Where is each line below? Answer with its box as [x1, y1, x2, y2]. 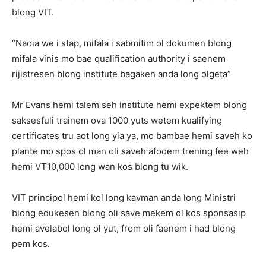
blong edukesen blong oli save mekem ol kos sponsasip [12, 207, 246, 219]
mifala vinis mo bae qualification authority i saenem [12, 53, 226, 65]
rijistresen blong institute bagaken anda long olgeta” [12, 68, 231, 80]
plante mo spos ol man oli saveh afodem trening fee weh [12, 145, 249, 157]
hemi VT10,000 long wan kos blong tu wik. [12, 161, 188, 173]
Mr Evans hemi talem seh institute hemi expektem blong [12, 99, 247, 111]
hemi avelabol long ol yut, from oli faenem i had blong [12, 223, 236, 235]
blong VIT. [12, 7, 54, 18]
